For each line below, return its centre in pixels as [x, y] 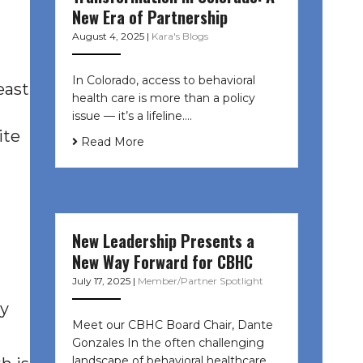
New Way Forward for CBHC [162, 262]
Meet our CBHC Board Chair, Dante [172, 325]
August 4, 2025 [109, 36]
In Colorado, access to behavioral [163, 81]
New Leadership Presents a [163, 241]
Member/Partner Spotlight [200, 281]
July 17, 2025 [102, 281]
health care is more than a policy [163, 98]
